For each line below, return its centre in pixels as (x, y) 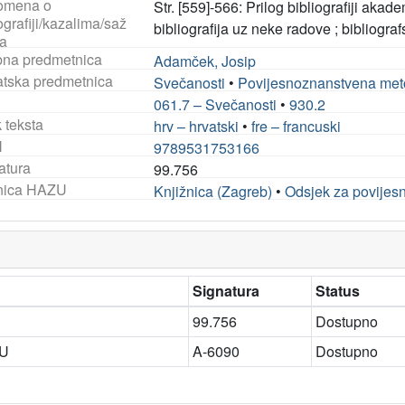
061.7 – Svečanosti (216, 104)
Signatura (226, 291)
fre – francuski (297, 126)
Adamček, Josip (205, 61)
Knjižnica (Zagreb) (213, 191)
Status (338, 291)
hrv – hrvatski (197, 126)
